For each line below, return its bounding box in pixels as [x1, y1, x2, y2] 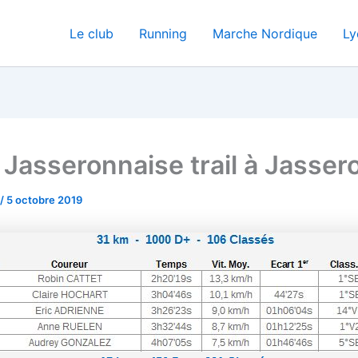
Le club [70, 25, 113, 42]
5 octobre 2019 [6, 193, 82, 206]
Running [139, 25, 187, 42]
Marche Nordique [213, 25, 317, 42]
